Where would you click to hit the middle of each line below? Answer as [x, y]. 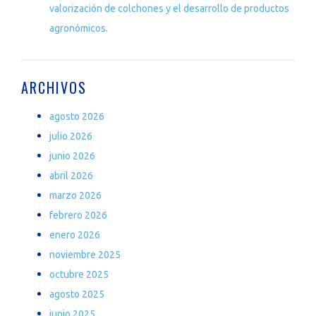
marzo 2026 [75, 195]
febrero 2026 [78, 215]
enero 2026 [75, 235]
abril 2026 [71, 175]
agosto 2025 [77, 294]
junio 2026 [72, 156]
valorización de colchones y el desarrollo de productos [169, 8]
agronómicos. [79, 28]
